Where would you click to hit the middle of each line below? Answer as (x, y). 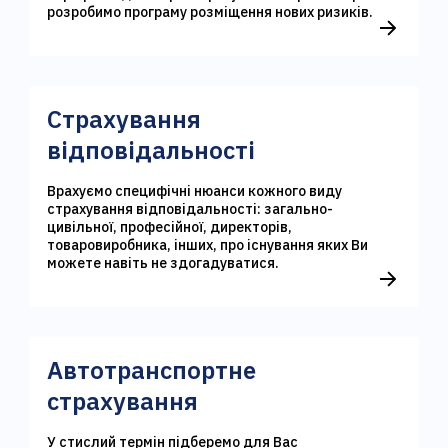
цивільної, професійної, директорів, (170, 227)
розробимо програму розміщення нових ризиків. (210, 12)
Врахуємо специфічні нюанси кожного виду (195, 191)
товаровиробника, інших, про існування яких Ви (208, 245)
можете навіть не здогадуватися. (163, 263)
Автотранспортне (152, 370)
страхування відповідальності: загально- (190, 209)
